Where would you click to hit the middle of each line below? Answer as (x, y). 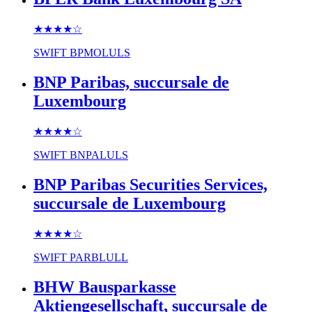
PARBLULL (99, 257)
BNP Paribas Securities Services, (150, 185)
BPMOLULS (100, 53)
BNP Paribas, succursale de (131, 83)
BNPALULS (99, 155)
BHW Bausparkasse (105, 287)
